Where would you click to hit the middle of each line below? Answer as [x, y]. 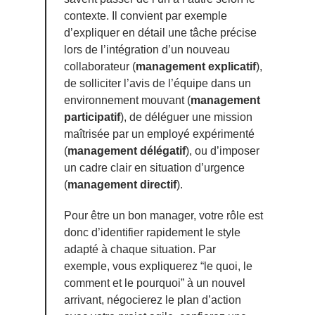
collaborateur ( [100, 67]
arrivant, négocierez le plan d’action [153, 300]
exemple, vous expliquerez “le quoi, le [158, 266]
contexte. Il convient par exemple [146, 16]
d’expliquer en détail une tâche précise [160, 33]
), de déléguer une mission [186, 117]
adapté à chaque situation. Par [140, 249]
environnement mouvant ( [127, 101]
